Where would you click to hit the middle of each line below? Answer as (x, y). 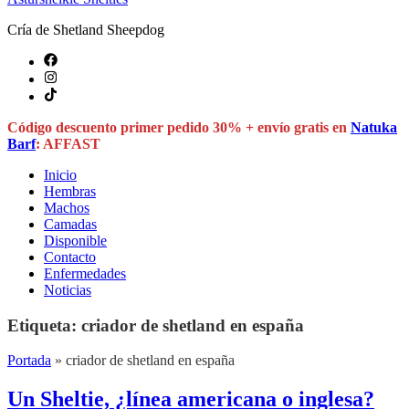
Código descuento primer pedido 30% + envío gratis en (179, 127)
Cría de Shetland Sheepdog (86, 30)
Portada (29, 361)
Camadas (70, 224)
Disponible (75, 241)
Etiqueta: (44, 325)
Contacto (70, 257)
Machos (67, 208)
